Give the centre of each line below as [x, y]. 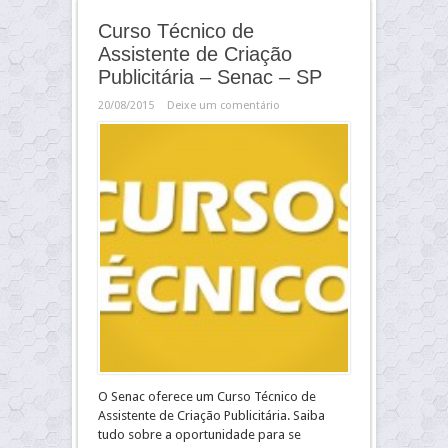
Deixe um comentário [223, 105]
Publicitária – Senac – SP [210, 77]
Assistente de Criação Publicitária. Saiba [211, 415]
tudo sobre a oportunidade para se [199, 434]
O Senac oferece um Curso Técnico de [207, 396]
